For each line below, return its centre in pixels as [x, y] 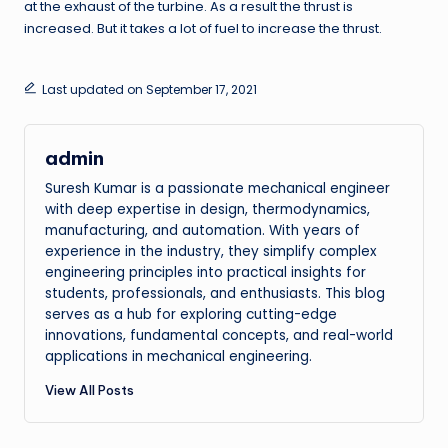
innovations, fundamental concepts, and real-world [219, 335]
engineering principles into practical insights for [205, 272]
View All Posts [89, 390]
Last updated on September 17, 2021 [149, 90]
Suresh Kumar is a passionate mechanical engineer [217, 188]
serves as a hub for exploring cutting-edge [191, 314]
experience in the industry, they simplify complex [211, 251]
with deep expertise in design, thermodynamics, [207, 209]
